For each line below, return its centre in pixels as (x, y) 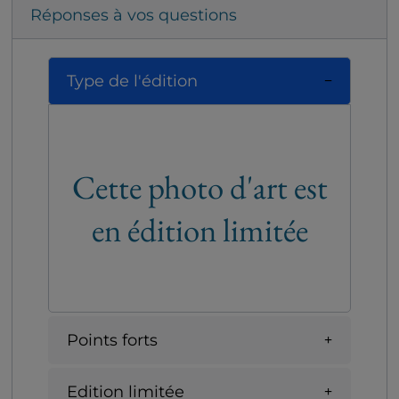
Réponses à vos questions (134, 16)
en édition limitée (199, 230)
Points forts (112, 340)
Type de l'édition (132, 81)
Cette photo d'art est (199, 187)
